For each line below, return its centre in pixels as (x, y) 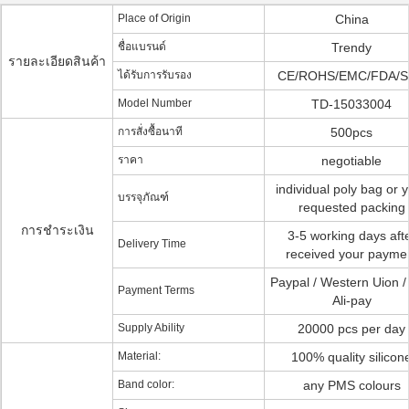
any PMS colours (351, 385)
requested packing (351, 207)
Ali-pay (351, 300)
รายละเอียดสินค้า (57, 61)
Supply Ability (151, 328)
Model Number (155, 103)
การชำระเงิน (57, 230)
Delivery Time (152, 244)
